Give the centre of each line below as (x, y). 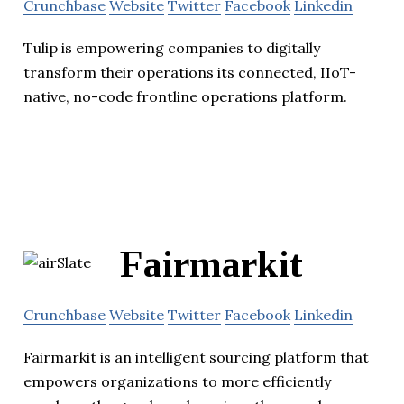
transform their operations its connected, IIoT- (190, 73)
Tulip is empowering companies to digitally (172, 48)
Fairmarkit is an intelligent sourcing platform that (196, 357)
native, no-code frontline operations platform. (185, 97)
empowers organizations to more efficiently (177, 381)
